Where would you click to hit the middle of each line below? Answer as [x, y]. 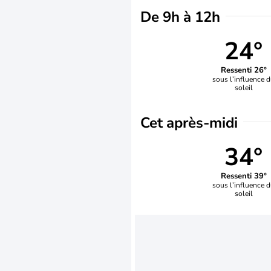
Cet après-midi [189, 123]
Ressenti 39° [243, 176]
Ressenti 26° [243, 70]
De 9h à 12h [180, 17]
